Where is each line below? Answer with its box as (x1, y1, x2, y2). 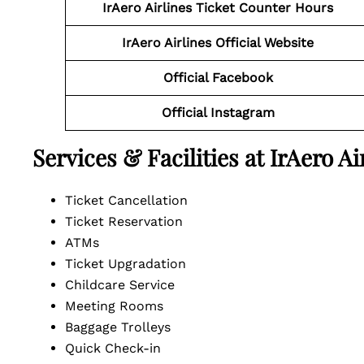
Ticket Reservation (65, 214, 199, 229)
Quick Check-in (65, 340, 181, 356)
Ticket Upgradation (65, 256, 202, 271)
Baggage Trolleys (65, 319, 187, 335)
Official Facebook (162, 70, 273, 85)
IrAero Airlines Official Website (122, 35, 314, 50)
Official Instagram (161, 105, 275, 120)
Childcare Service (65, 277, 179, 292)
